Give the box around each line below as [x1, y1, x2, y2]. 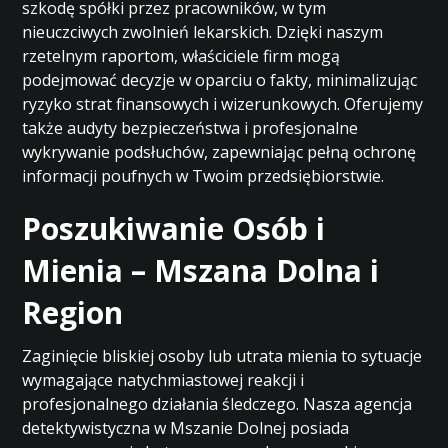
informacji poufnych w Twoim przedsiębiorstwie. [22, 165, 385, 187]
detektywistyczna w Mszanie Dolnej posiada [22, 417, 350, 439]
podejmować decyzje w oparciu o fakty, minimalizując [22, 69, 418, 91]
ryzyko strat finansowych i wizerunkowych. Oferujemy [22, 93, 424, 115]
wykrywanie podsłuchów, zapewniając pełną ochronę [22, 141, 417, 163]
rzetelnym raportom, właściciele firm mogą [22, 45, 341, 67]
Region [22, 292, 124, 333]
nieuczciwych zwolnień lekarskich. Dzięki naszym [22, 21, 384, 43]
